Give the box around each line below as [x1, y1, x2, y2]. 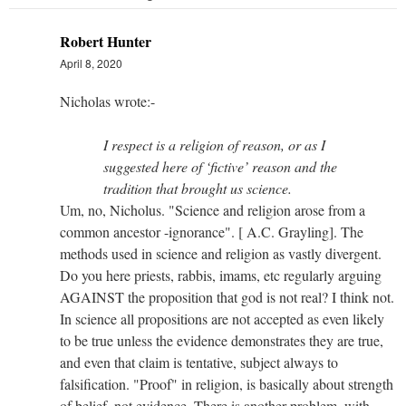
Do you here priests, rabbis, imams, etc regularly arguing [60, 265, 382, 285]
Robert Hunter [60, 30, 151, 52]
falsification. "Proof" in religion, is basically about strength [60, 373, 393, 393]
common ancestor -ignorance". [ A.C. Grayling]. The [60, 221, 363, 241]
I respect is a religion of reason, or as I [103, 134, 325, 154]
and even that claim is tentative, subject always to [60, 352, 338, 372]
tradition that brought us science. [103, 178, 292, 198]
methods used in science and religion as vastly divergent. [60, 243, 382, 263]
